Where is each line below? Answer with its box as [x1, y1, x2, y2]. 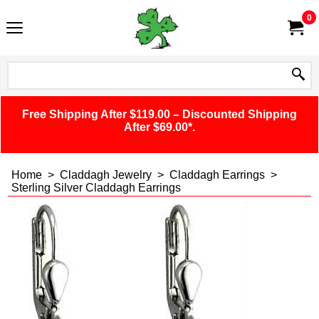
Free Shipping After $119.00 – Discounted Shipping [22, 108, 297, 120]
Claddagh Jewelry [60, 169, 152, 181]
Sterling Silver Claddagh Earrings [11, 182, 181, 194]
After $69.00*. [124, 121, 195, 133]
